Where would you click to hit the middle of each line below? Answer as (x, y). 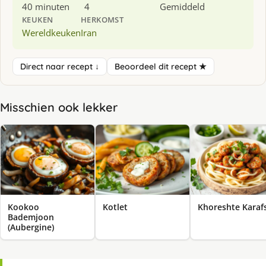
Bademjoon (31, 217)
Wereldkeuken (51, 32)
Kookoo (23, 207)
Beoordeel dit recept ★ (161, 66)
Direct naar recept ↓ (60, 66)
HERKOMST (102, 19)
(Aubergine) (31, 227)
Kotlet (115, 207)
